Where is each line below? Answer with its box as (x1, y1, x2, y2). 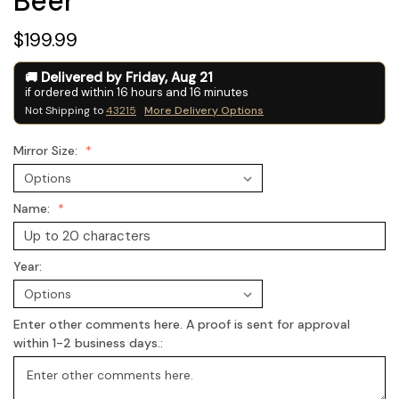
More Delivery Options (144, 103, 264, 118)
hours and (128, 85, 190, 100)
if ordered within (25, 85, 117, 100)
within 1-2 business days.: (13, 334, 167, 351)
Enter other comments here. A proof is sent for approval (13, 315, 350, 332)
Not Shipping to (25, 103, 106, 118)
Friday (126, 69, 165, 86)
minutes (201, 85, 248, 100)
